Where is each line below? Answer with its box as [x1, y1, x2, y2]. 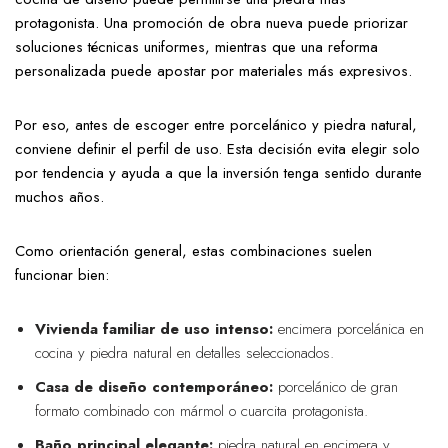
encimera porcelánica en [273, 318, 424, 341]
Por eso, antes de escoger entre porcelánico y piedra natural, [15, 114, 417, 137]
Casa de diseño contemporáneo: [35, 376, 273, 399]
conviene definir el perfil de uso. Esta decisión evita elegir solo [15, 138, 420, 161]
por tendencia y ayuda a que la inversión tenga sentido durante [15, 162, 422, 185]
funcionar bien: [15, 264, 109, 287]
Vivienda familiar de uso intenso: [35, 318, 273, 341]
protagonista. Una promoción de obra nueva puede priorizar [15, 12, 408, 35]
